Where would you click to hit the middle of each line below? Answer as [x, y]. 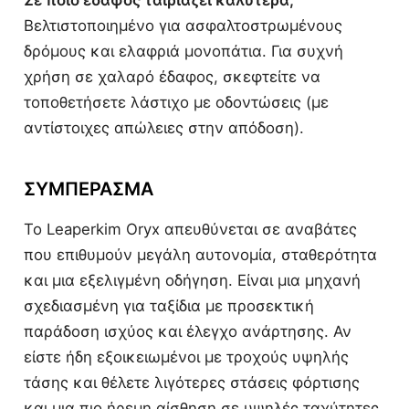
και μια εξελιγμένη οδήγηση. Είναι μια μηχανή [192, 281]
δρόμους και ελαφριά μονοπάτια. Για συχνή [184, 52]
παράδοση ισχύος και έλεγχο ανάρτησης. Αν [188, 332]
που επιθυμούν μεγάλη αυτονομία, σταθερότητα [200, 255]
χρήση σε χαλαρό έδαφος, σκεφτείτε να [172, 77]
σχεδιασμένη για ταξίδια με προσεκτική [169, 306]
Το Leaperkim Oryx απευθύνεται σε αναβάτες [190, 230]
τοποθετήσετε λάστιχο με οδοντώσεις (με [176, 103]
